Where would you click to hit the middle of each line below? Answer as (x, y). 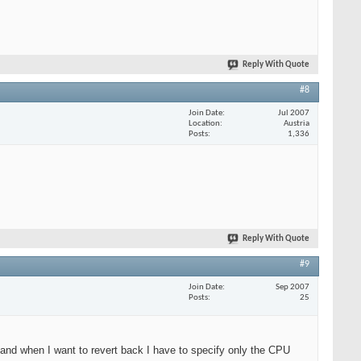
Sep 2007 (293, 287)
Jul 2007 (294, 113)
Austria (297, 123)
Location (204, 123)
